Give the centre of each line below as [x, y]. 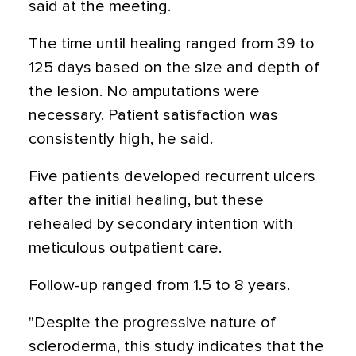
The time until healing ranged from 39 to [172, 44]
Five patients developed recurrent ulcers [172, 176]
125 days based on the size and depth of [174, 68]
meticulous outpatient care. [125, 248]
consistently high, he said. [121, 139]
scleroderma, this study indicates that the [176, 346]
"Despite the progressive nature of [152, 323]
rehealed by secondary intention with [161, 224]
